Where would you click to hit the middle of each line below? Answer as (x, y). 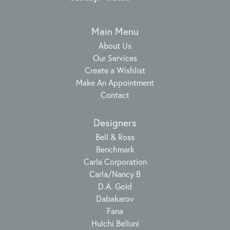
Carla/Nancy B (115, 174)
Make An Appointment (115, 83)
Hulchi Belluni (115, 223)
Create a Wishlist (115, 70)
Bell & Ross (115, 137)
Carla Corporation (115, 162)
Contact (115, 95)
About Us (115, 46)
